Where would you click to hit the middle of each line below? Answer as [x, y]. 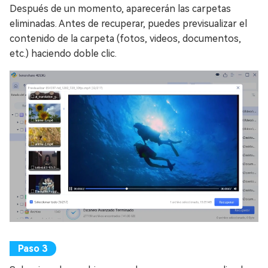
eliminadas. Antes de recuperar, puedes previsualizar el [128, 24]
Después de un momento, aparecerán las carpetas [120, 9]
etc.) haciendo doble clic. [63, 54]
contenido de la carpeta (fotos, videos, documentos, [125, 39]
